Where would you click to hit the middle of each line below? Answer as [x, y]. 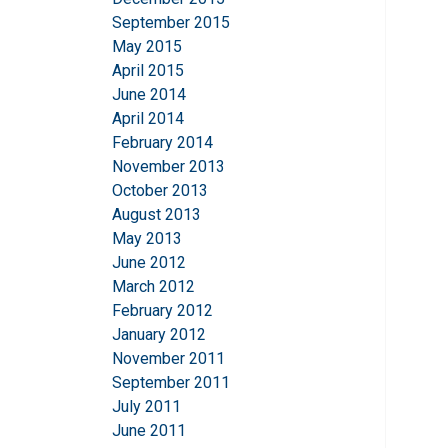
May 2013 [147, 239]
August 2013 [156, 215]
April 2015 [148, 71]
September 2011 [171, 383]
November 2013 [168, 167]
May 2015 [147, 47]
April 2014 [148, 119]
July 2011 [146, 407]
